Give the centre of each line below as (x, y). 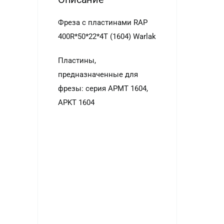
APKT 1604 (76, 102)
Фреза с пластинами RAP (102, 22)
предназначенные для (98, 74)
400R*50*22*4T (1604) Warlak (107, 36)
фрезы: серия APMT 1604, (103, 88)
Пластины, (77, 60)
